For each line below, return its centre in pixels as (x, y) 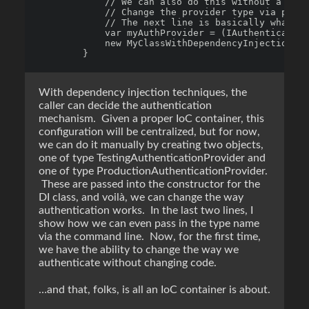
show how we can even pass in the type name (149, 223)
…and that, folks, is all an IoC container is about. (154, 290)
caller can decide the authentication (125, 106)
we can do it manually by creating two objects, (151, 145)
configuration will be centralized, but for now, (149, 132)
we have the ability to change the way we (139, 250)
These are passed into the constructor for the (149, 184)
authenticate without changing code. (128, 263)
